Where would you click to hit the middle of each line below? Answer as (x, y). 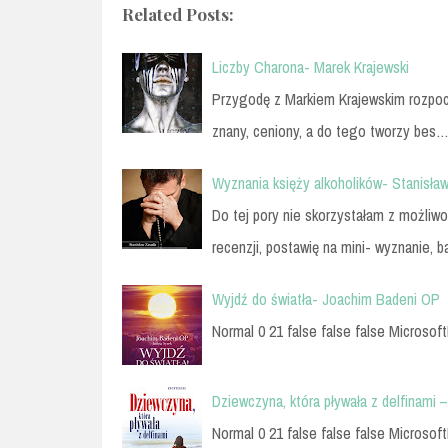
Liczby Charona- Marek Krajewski (310, 66)
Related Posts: (178, 13)
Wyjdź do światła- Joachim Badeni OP (326, 298)
